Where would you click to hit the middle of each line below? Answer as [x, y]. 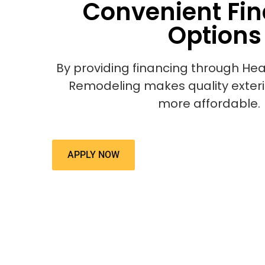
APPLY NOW [93, 155]
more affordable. [209, 104]
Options [215, 36]
